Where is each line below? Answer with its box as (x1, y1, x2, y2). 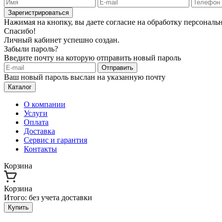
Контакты (24, 145, 57, 153)
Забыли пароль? (4, 45, 58, 53)
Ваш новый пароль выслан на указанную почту (4, 73, 166, 81)
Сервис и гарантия (24, 136, 87, 144)
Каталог (8, 83, 32, 91)
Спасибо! (4, 27, 36, 35)
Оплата (24, 118, 49, 126)
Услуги (24, 109, 48, 117)
